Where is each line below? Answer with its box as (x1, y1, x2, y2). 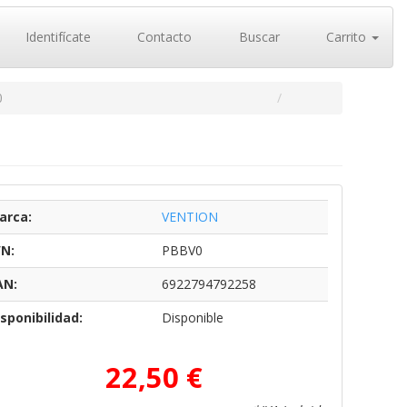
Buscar (234, 28, 280, 45)
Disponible (161, 309, 223, 326)
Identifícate (21, 28, 91, 45)
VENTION (161, 208, 218, 225)
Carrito (323, 28, 370, 45)
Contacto (134, 28, 192, 45)
